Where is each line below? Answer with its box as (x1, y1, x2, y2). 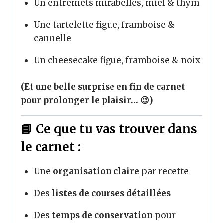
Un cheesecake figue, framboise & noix (33, 55, 200, 66)
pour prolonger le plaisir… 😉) (21, 94, 153, 106)
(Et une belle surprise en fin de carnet (21, 81, 185, 92)
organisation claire (52, 166, 139, 177)
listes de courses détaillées (51, 188, 171, 199)
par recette (139, 166, 189, 177)
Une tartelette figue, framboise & (33, 19, 175, 30)
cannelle (33, 33, 71, 44)
